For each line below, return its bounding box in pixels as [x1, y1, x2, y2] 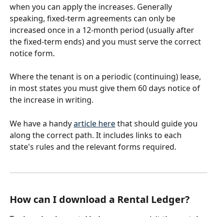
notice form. [10, 47, 57, 59]
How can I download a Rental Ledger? [10, 192, 190, 206]
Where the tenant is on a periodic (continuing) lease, [10, 71, 203, 82]
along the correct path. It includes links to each [10, 129, 184, 140]
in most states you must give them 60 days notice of [10, 83, 202, 94]
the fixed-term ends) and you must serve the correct [10, 36, 203, 47]
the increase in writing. [10, 94, 95, 106]
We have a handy [10, 118, 74, 129]
